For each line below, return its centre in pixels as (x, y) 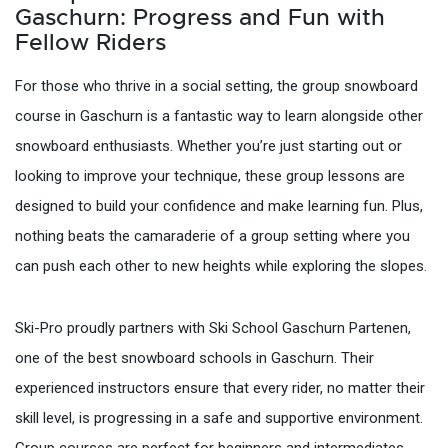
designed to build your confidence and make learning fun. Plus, (219, 205)
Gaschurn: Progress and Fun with (200, 17)
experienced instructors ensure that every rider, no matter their (220, 387)
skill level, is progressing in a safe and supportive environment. (219, 417)
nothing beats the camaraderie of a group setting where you (212, 235)
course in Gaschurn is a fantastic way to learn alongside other (219, 115)
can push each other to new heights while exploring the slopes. (221, 265)
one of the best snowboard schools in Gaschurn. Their (194, 357)
